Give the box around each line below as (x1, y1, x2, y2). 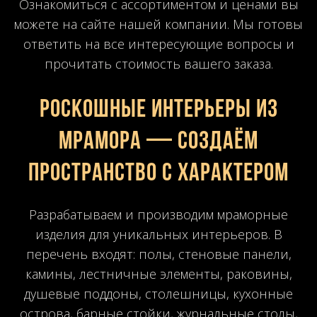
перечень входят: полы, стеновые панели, (25, 245, 292, 263)
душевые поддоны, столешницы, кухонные (24, 284, 293, 302)
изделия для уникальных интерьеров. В (35, 225, 282, 243)
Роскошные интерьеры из (39, 97, 278, 123)
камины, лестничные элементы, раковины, (25, 265, 292, 282)
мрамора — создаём (59, 129, 258, 155)
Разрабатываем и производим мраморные (29, 205, 288, 223)
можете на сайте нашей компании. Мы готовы (14, 15, 303, 33)
